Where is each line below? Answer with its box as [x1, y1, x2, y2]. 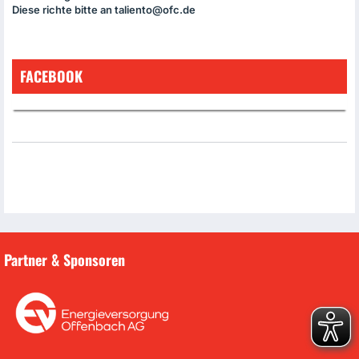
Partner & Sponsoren [4, 249, 125, 270]
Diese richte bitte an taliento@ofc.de [12, 3, 196, 16]
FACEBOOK [20, 66, 83, 87]
